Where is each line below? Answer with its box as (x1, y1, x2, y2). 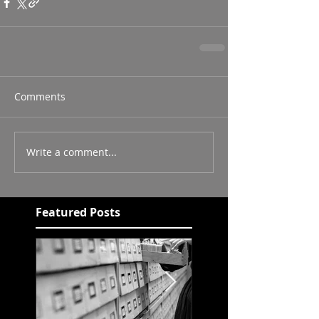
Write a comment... (26, 145, 117, 159)
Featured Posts (36, 204, 120, 220)
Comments (14, 89, 66, 103)
